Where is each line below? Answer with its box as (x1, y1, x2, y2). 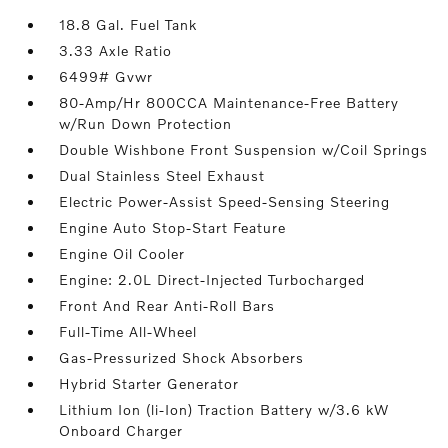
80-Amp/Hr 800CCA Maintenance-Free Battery (59, 94, 400, 111)
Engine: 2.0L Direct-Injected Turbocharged (59, 271, 366, 288)
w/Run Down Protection (59, 115, 233, 132)
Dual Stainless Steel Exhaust (59, 167, 266, 184)
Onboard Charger (59, 422, 184, 439)
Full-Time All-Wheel (59, 323, 198, 340)
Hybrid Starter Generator (59, 375, 240, 392)
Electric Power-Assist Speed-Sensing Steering (59, 193, 391, 210)
